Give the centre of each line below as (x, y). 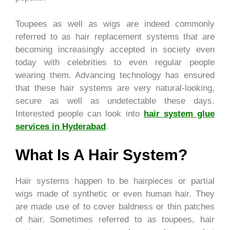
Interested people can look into (80, 113)
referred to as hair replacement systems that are (115, 36)
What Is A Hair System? (101, 155)
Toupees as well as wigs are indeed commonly (115, 24)
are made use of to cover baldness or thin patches (115, 207)
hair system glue (179, 113)
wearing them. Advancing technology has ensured (115, 75)
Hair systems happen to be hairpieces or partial (115, 181)
